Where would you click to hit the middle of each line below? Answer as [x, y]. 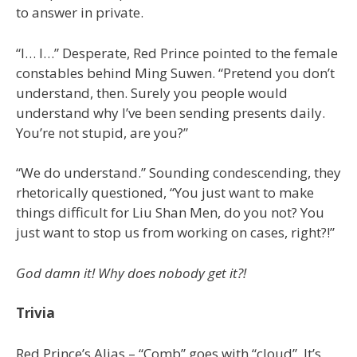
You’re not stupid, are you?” [102, 132]
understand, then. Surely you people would [152, 92]
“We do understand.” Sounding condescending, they [178, 173]
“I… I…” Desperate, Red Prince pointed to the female [177, 53]
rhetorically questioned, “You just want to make [165, 193]
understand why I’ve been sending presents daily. [171, 112]
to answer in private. [80, 13]
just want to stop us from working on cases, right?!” [175, 233]
